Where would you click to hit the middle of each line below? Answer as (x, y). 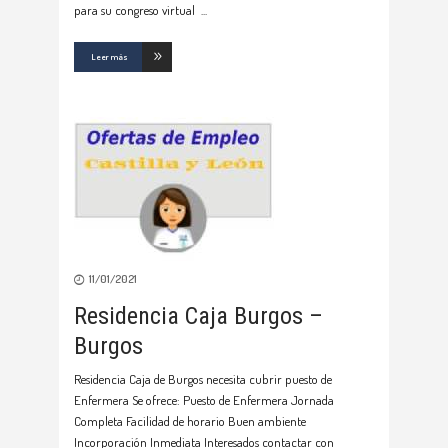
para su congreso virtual (137, 10)
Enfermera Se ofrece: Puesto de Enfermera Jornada (204, 400)
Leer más (109, 57)
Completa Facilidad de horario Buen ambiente (190, 421)
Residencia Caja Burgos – (198, 316)
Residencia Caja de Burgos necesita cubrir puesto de (203, 379)
